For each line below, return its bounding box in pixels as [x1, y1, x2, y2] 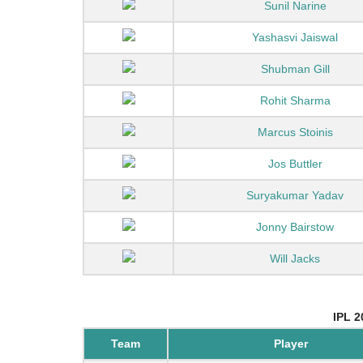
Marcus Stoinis [257, 126, 333, 139]
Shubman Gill [260, 62, 330, 75]
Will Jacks [270, 252, 320, 265]
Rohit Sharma [259, 94, 331, 107]
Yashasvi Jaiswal [252, 31, 338, 44]
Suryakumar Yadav [246, 189, 344, 202]
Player [273, 337, 308, 350]
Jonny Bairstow [256, 220, 334, 233]
